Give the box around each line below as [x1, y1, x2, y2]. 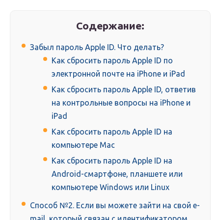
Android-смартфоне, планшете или [52, 169, 183, 179]
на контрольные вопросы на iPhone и [52, 98, 191, 108]
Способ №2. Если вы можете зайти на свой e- [30, 201, 200, 210]
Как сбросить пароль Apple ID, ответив [52, 85, 196, 94]
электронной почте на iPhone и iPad [52, 69, 185, 79]
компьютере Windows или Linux [52, 183, 169, 192]
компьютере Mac [52, 140, 115, 150]
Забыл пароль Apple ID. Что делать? [30, 43, 164, 52]
